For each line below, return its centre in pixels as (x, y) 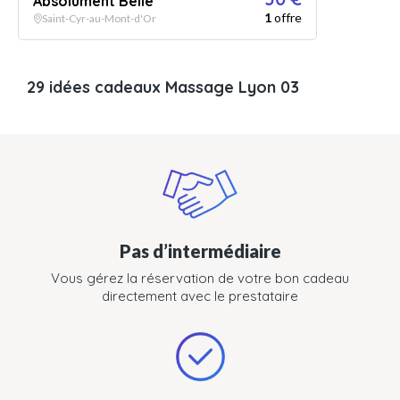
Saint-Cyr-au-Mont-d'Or (99, 18)
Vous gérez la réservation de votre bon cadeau (200, 278)
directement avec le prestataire (200, 296)
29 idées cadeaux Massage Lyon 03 (163, 87)
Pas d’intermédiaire (200, 251)
